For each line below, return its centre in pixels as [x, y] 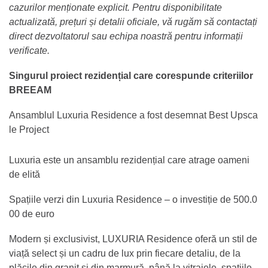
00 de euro [32, 214]
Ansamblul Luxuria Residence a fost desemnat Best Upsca [133, 115]
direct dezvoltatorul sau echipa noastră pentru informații [126, 36]
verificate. [29, 50]
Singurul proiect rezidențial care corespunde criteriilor [131, 75]
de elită [25, 174]
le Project [29, 129]
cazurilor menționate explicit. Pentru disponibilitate [115, 7]
